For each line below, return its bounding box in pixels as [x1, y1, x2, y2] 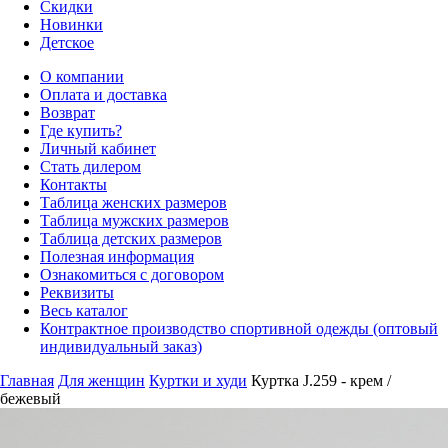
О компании [40, 68, 124, 86]
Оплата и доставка [40, 86, 167, 104]
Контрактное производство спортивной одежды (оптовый [40, 320, 438, 338]
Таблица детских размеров [40, 230, 222, 248]
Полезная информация [40, 248, 194, 266]
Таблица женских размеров [40, 194, 227, 212]
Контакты [40, 176, 107, 194]
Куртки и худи [149, 372, 247, 390]
